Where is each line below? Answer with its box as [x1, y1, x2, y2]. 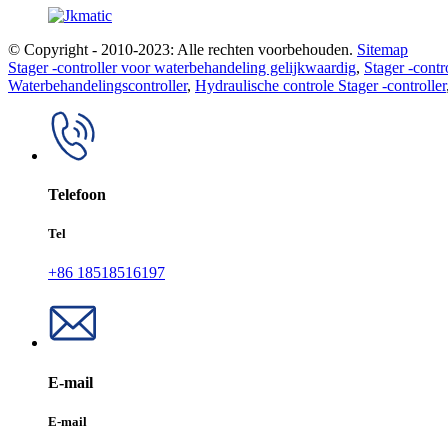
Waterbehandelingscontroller [8, 76, 187, 94]
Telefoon [48, 186, 106, 204]
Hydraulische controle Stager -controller [195, 76, 446, 94]
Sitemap [357, 40, 408, 58]
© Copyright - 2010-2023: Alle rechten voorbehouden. [8, 40, 353, 58]
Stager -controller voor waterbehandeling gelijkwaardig [8, 58, 356, 76]
